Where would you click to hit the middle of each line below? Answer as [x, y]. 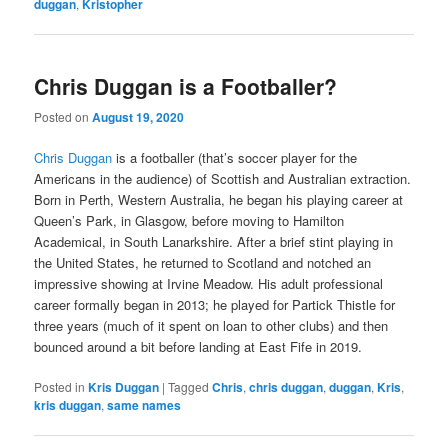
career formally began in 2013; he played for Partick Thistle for [215, 305]
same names [144, 405]
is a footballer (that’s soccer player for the [235, 158]
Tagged [189, 387]
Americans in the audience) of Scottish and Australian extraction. [223, 179]
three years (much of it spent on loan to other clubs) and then [211, 326]
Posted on [63, 117]
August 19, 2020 [138, 117]
